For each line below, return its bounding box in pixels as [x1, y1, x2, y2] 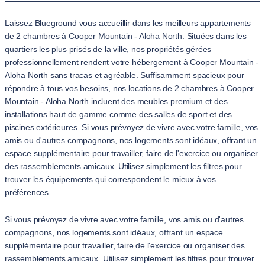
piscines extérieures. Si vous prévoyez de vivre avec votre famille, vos [5, 122, 258, 132]
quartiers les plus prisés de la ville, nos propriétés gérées [5, 44, 212, 54]
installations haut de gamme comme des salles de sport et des [5, 109, 232, 119]
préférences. [5, 188, 51, 197]
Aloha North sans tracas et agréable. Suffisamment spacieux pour [5, 70, 244, 80]
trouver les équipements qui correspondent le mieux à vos [5, 174, 216, 184]
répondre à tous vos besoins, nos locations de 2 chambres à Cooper [5, 83, 254, 93]
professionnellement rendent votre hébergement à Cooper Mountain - [5, 57, 259, 67]
